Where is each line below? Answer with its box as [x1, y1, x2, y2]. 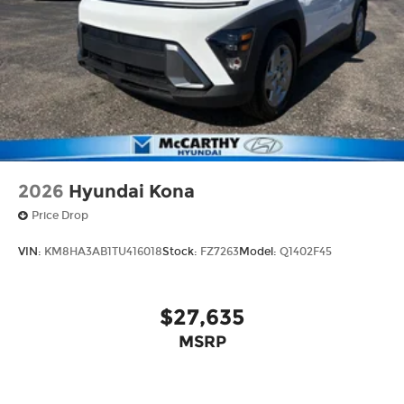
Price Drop [32, 209, 88, 223]
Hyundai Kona [69, 179, 195, 202]
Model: [239, 245, 280, 259]
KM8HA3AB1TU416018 [44, 245, 162, 259]
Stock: [162, 245, 200, 259]
